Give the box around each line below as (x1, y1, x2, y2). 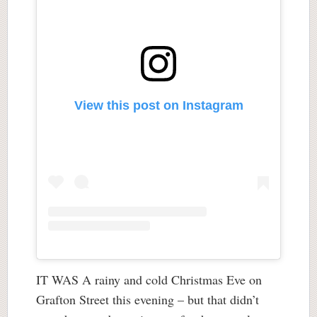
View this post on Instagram (74, 98, 243, 113)
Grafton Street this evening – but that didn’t (36, 291, 259, 308)
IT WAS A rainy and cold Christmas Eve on (36, 271, 262, 288)
